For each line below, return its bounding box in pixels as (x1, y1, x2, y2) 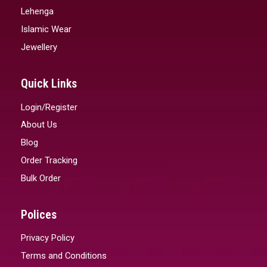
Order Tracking (21, 155, 77, 166)
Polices (21, 207, 57, 222)
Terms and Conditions (21, 250, 107, 262)
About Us (21, 119, 57, 131)
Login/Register (21, 101, 77, 113)
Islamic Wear (21, 24, 72, 35)
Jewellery (21, 42, 57, 53)
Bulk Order (21, 173, 61, 184)
